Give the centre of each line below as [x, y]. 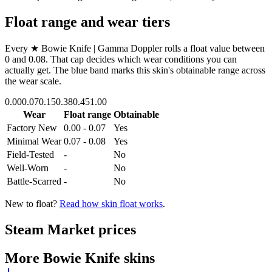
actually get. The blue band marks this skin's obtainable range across [135, 70]
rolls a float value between [213, 48]
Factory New [32, 127]
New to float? [31, 203]
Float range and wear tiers [87, 22]
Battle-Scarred [34, 181]
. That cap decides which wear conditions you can [141, 59]
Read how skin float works [111, 203]
